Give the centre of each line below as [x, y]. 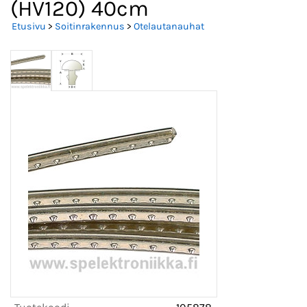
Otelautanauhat [169, 27]
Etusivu [29, 27]
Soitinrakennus [90, 27]
